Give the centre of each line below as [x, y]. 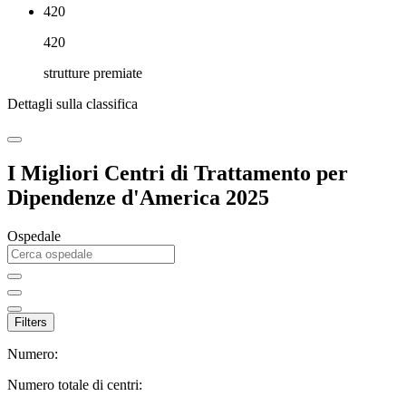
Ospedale [34, 236]
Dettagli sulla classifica [72, 104]
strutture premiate [93, 73]
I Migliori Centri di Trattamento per [178, 173]
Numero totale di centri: [75, 384]
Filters [31, 322]
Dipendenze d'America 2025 [138, 197]
